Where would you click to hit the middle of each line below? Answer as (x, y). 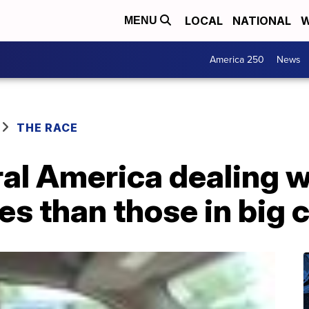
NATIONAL (262, 21)
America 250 (237, 60)
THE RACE (47, 128)
